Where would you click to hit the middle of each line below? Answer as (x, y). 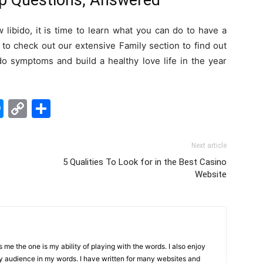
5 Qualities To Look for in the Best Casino (145, 162)
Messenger (53, 108)
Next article (209, 146)
